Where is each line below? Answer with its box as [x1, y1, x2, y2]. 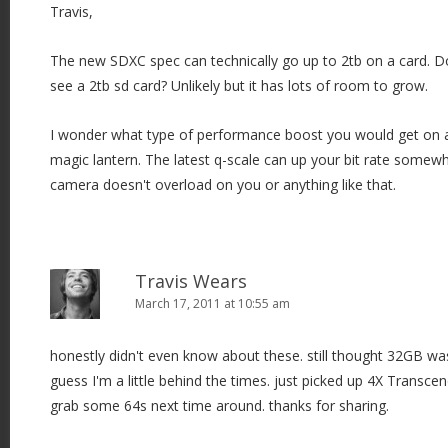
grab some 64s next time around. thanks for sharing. [50, 395, 389, 415]
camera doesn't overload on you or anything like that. [50, 174, 396, 194]
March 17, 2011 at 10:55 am [135, 294, 290, 312]
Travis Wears [135, 268, 247, 293]
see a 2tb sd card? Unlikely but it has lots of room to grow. [50, 75, 428, 95]
